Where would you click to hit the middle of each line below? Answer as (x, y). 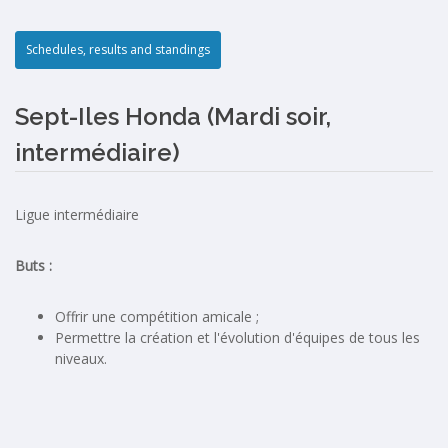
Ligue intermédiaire (77, 214)
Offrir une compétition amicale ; (157, 316)
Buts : (35, 265)
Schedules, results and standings (118, 49)
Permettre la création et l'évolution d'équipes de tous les (237, 337)
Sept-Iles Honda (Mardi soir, (173, 116)
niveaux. (83, 358)
